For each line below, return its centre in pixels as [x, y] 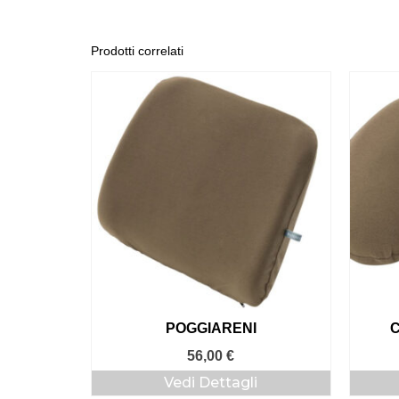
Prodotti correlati [137, 50]
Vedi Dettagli [211, 382]
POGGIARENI [211, 328]
